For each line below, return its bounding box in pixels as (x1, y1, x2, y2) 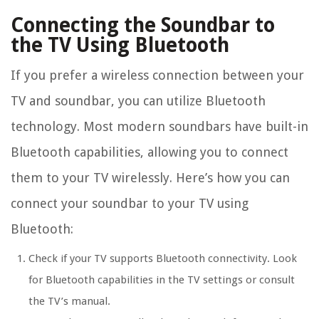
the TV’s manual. (28, 295, 110, 308)
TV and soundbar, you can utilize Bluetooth (11, 93, 266, 109)
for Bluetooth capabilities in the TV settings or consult (28, 273, 295, 287)
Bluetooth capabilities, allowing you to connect (11, 145, 288, 160)
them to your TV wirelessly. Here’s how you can (11, 170, 290, 186)
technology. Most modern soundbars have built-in (11, 119, 308, 135)
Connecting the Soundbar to (11, 14, 275, 38)
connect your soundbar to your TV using (11, 196, 249, 211)
